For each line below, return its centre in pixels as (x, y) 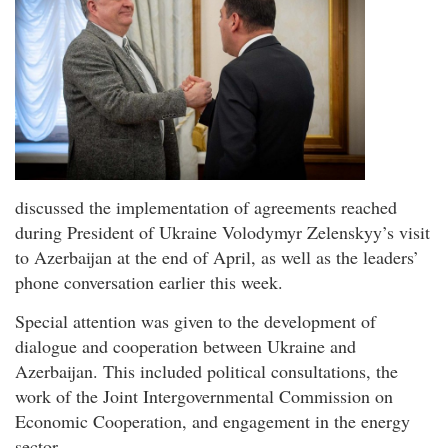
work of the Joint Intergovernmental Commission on (204, 396)
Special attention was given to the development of (195, 321)
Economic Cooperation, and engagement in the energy (212, 421)
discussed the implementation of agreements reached (206, 206)
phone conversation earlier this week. (149, 281)
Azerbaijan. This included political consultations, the (206, 371)
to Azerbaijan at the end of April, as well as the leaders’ (217, 256)
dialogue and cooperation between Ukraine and (185, 346)
